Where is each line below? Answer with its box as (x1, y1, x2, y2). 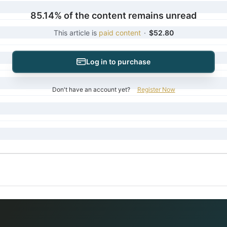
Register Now (137, 86, 175, 93)
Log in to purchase (86, 57, 150, 66)
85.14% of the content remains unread (30, 10, 197, 21)
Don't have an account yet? (52, 86, 130, 93)
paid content (98, 28, 141, 37)
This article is (53, 28, 99, 37)
